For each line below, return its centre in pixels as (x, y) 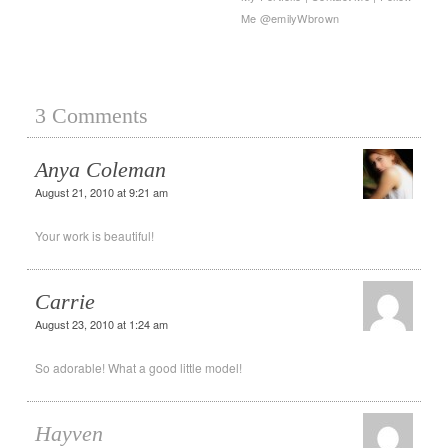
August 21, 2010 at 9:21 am (101, 192)
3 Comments (91, 116)
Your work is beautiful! (94, 236)
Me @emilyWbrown (290, 18)
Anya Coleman (100, 170)
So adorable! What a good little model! (138, 368)
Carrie (65, 302)
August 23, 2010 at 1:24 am (101, 324)
